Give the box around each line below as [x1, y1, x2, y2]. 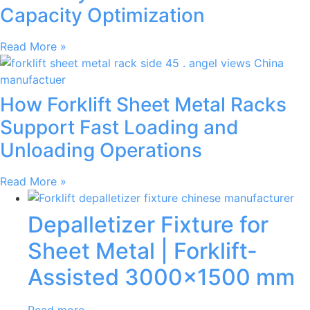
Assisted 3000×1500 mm [28, 263, 295, 291]
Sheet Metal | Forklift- [28, 237, 257, 264]
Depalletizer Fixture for [28, 210, 268, 238]
